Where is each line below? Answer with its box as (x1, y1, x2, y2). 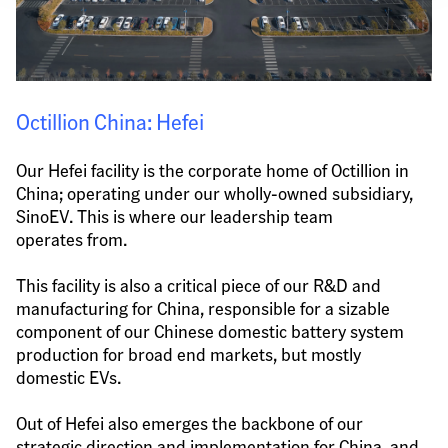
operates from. (16, 226, 127, 250)
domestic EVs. (16, 365, 121, 389)
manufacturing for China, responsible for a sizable (16, 296, 390, 320)
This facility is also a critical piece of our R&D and (16, 273, 381, 297)
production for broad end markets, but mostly (16, 342, 361, 366)
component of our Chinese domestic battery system (16, 319, 404, 343)
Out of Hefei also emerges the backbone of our (16, 411, 363, 435)
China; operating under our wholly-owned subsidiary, (16, 180, 413, 204)
